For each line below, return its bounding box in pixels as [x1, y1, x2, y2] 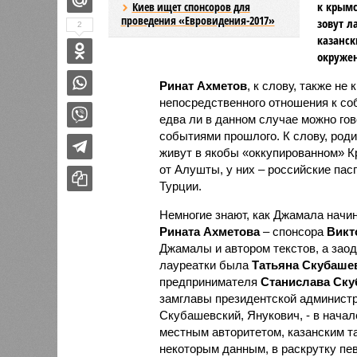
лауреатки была [159, 257, 252, 272]
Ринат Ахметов [159, 78, 247, 92]
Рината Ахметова [159, 224, 260, 238]
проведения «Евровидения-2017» [120, 12, 275, 28]
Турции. [159, 178, 202, 193]
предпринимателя [159, 274, 261, 288]
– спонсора [259, 224, 327, 238]
